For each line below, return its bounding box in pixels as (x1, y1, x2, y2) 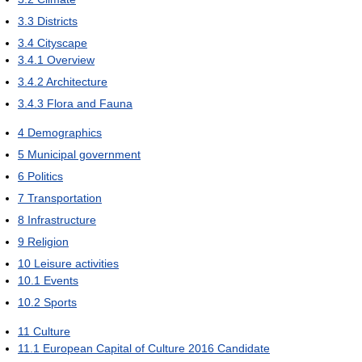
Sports (44, 296, 77, 309)
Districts (37, 15, 78, 28)
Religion (27, 235, 69, 249)
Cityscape (37, 36, 87, 50)
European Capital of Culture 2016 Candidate (43, 342, 270, 356)
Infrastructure (27, 213, 96, 227)
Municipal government (27, 148, 141, 162)
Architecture (46, 75, 107, 89)
